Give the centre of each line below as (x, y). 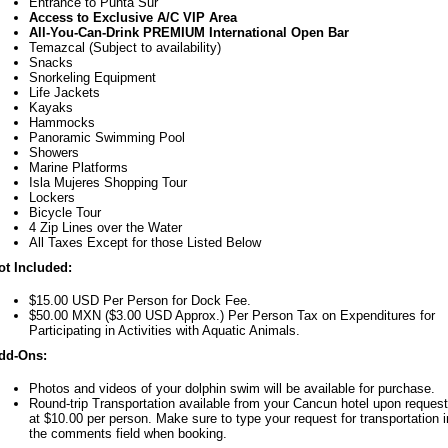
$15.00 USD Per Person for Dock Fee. (140, 301)
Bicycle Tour (65, 213)
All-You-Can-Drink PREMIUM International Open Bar (189, 33)
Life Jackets (64, 93)
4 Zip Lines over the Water (105, 228)
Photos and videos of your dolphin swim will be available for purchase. (232, 389)
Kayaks (51, 108)
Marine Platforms (78, 168)
